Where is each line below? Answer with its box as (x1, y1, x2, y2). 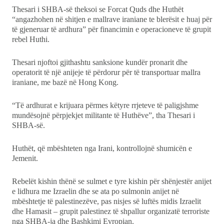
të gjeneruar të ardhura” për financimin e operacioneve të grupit (12, 25, 211, 34)
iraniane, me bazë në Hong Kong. (12, 78, 118, 87)
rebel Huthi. (12, 35, 49, 44)
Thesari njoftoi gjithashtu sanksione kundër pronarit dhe (12, 58, 187, 67)
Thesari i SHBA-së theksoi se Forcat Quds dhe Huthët (12, 5, 183, 14)
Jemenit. (12, 154, 38, 163)
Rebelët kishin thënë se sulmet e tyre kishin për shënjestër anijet (12, 177, 211, 186)
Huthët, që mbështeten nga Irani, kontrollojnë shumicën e (12, 144, 192, 153)
